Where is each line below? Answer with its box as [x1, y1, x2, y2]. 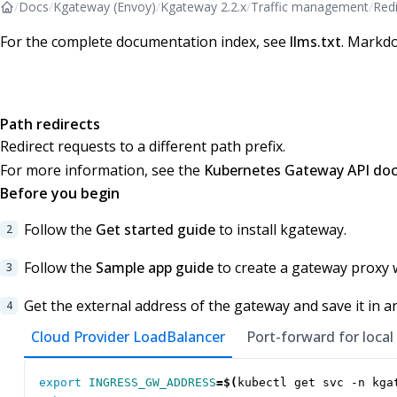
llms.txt [290, 32, 341, 51]
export [39, 376, 82, 390]
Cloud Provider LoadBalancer [31, 327, 225, 347]
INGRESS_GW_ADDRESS [89, 376, 216, 390]
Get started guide [96, 220, 215, 240]
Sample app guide [96, 258, 214, 278]
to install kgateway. [215, 220, 346, 240]
